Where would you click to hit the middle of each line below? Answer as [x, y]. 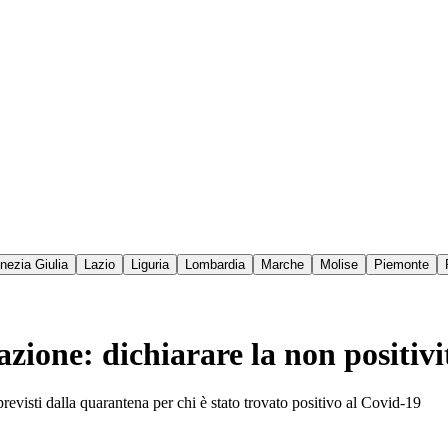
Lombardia [215, 265]
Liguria [150, 265]
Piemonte [401, 265]
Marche [282, 265]
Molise [339, 265]
